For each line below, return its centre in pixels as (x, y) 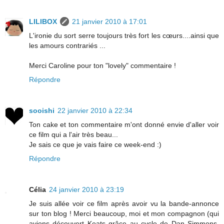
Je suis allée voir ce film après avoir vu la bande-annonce (124, 203)
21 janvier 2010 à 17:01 (109, 21)
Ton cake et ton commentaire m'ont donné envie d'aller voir (124, 124)
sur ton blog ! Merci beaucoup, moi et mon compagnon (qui (124, 213)
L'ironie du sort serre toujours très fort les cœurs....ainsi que (124, 35)
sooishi (42, 110)
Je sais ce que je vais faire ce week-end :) (95, 144)
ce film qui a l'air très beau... (73, 134)
